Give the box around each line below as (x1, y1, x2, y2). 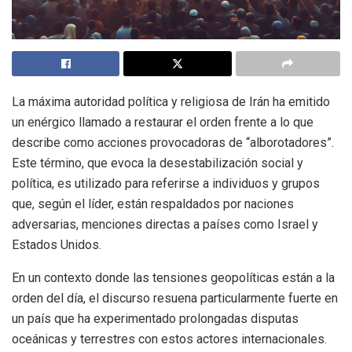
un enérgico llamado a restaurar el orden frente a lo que (12, 115, 313, 130)
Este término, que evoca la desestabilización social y (12, 156, 303, 171)
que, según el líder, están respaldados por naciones (12, 196, 294, 212)
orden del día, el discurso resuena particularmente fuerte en (12, 291, 338, 306)
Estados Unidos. (12, 237, 101, 253)
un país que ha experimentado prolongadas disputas (12, 311, 299, 327)
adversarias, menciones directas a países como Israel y (12, 217, 318, 233)
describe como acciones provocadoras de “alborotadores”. (12, 135, 334, 151)
